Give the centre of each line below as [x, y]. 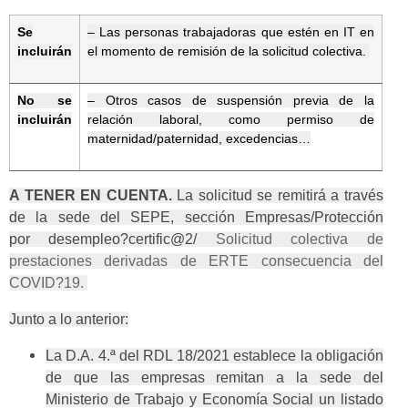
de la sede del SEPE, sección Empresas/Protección [196, 218]
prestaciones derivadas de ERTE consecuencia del [196, 261]
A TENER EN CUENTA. [91, 196]
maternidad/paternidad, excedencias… [199, 139]
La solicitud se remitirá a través [277, 196]
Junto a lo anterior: [69, 320]
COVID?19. [46, 283]
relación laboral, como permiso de [231, 120]
